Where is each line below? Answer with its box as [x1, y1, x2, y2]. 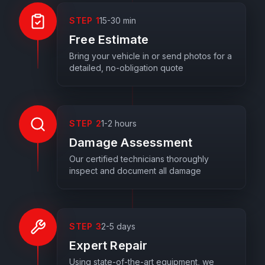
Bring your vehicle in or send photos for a [69, 51, 232, 61]
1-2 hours [101, 118, 137, 128]
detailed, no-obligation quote [69, 63, 183, 73]
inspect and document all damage [69, 166, 201, 176]
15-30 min [99, 15, 137, 25]
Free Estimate [69, 33, 149, 47]
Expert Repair [69, 238, 148, 253]
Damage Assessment [69, 135, 193, 150]
